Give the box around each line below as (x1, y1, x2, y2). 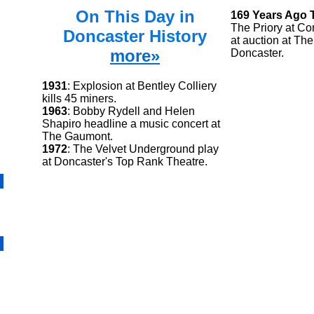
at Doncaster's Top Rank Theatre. (42, 155, 207, 168)
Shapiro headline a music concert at (42, 117, 220, 130)
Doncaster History (63, 26, 207, 46)
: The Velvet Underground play (67, 142, 219, 155)
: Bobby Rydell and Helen (67, 104, 195, 117)
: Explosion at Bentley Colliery (67, 79, 217, 92)
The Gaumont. (42, 130, 113, 142)
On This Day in (75, 6, 195, 26)
